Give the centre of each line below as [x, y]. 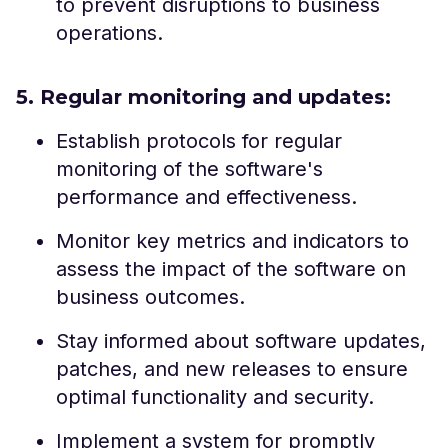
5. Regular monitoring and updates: [203, 96]
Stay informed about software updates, [241, 340]
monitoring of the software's [189, 168]
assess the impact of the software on [231, 268]
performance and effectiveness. [206, 196]
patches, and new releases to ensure [232, 368]
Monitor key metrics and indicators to [232, 240]
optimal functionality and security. [215, 396]
